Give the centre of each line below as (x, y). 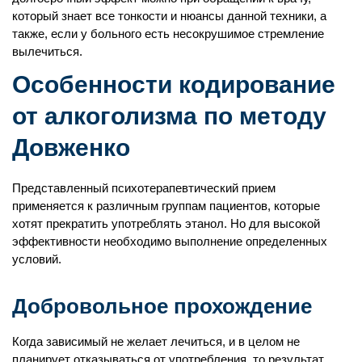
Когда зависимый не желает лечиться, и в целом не (156, 341)
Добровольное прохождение (162, 306)
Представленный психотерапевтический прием (144, 187)
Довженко (71, 147)
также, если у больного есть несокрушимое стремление (168, 33)
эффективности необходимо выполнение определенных (170, 241)
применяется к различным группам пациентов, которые (166, 205)
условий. (37, 259)
